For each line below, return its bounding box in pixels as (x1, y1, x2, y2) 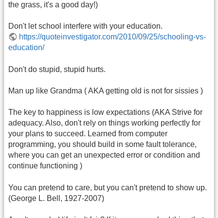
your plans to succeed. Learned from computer (8, 129, 167, 138)
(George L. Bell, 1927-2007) (8, 194, 104, 202)
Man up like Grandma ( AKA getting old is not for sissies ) (8, 86, 203, 95)
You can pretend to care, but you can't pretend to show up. (8, 183, 207, 192)
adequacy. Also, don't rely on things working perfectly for (8, 119, 200, 127)
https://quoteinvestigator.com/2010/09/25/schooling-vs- (19, 33, 206, 41)
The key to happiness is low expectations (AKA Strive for (8, 108, 202, 117)
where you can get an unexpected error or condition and (8, 151, 200, 160)
